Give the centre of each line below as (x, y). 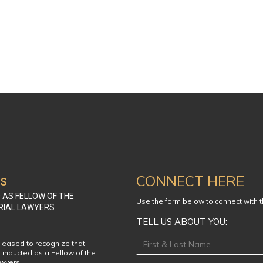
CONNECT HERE (190, 181)
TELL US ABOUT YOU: (182, 222)
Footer (155, 242)
